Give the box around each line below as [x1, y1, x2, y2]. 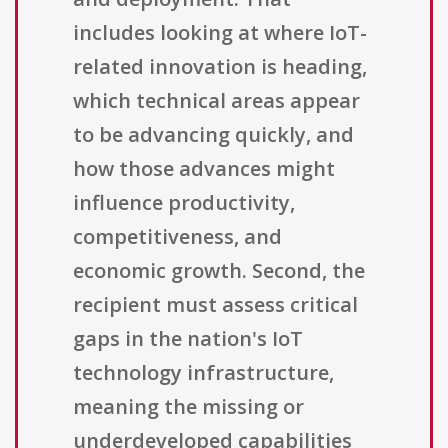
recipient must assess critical [73, 291, 358, 319]
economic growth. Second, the [73, 257, 365, 285]
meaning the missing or [73, 393, 304, 421]
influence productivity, [73, 189, 295, 217]
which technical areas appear [73, 87, 360, 115]
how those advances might [73, 155, 335, 183]
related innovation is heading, [73, 53, 367, 81]
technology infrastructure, [73, 359, 334, 387]
